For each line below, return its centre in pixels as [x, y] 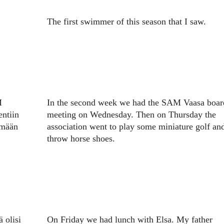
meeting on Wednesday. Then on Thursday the [131, 115]
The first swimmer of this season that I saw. [126, 22]
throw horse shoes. [81, 139]
